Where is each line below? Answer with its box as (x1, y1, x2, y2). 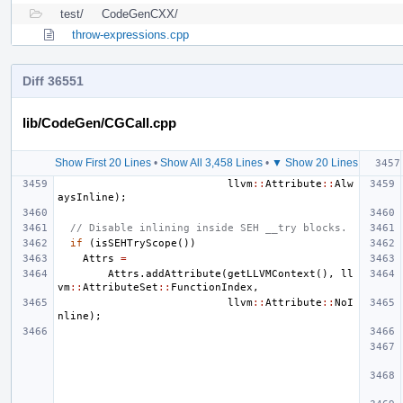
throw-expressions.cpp (72, 27, 189, 41)
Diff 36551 (22, 73, 84, 88)
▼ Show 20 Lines (271, 156, 358, 169)
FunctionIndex (171, 281, 253, 293)
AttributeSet (83, 281, 158, 293)
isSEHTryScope (95, 237, 177, 249)
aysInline (58, 191, 114, 203)
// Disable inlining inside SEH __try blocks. (70, 221, 347, 234)
